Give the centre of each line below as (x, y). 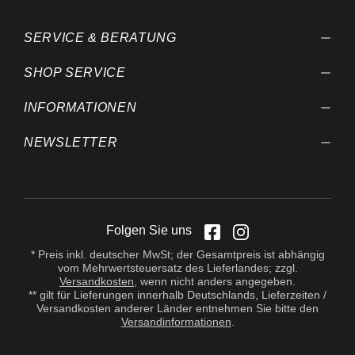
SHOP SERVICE (75, 73)
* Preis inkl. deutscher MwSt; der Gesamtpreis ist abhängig (177, 254)
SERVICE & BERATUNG (100, 38)
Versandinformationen (176, 322)
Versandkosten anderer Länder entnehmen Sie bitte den (177, 308)
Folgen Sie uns (149, 230)
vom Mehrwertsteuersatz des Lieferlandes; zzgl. (177, 268)
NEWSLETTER (71, 142)
